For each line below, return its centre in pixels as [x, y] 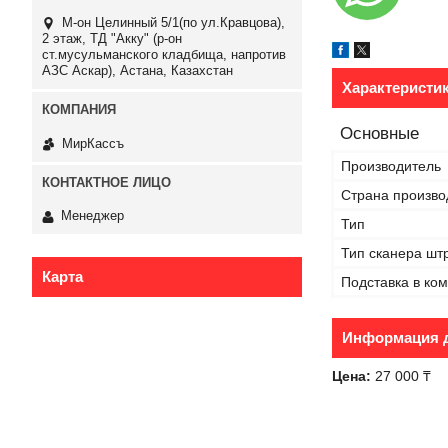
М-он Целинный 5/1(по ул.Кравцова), [173, 23]
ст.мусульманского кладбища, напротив [164, 55]
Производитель [391, 166]
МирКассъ [93, 143]
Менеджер [92, 216]
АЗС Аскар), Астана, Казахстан [137, 71]
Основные [379, 133]
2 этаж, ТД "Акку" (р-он [112, 39]
